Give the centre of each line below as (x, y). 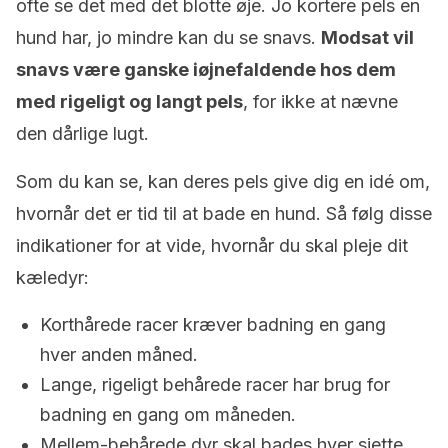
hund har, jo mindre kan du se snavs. (168, 37)
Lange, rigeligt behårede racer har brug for (215, 384)
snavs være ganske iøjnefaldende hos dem (206, 69)
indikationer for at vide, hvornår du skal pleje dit (212, 245)
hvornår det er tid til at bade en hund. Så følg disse (224, 213)
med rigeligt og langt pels (129, 101)
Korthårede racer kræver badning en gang (213, 324)
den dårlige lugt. (82, 133)
